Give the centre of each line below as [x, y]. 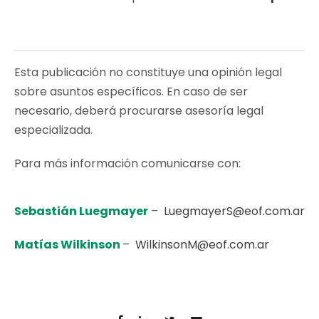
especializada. [53, 130]
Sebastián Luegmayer [81, 211]
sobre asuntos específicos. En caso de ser [131, 91]
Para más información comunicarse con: [127, 163]
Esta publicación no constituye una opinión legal [148, 72]
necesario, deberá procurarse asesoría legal [139, 110]
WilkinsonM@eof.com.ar [202, 244]
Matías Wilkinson [68, 244]
